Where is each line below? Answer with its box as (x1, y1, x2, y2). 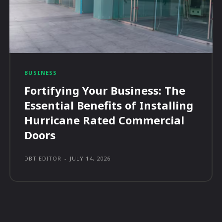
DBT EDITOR (24, 155, 62, 163)
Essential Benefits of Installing (24, 98, 194, 113)
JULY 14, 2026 (70, 155, 111, 163)
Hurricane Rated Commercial (24, 112, 185, 128)
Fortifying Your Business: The (24, 83, 186, 98)
